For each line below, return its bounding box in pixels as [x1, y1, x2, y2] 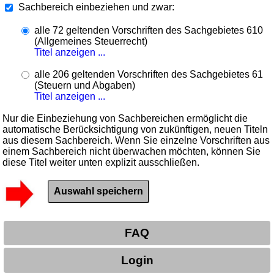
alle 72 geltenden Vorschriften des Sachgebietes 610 [34, 24, 264, 35]
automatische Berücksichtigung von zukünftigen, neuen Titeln [2, 124, 268, 135]
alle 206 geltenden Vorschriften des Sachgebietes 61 [34, 68, 264, 80]
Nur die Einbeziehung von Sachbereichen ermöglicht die [2, 113, 248, 124]
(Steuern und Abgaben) [34, 80, 136, 91]
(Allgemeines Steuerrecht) [34, 35, 148, 46]
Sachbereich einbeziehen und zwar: [18, 1, 175, 12]
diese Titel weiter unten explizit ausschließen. [2, 157, 200, 168]
